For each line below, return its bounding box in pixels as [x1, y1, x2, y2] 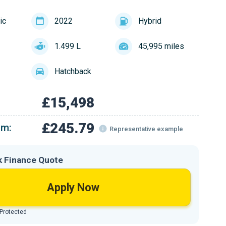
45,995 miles [138, 41, 184, 51]
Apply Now [46, 181, 99, 194]
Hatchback [54, 67, 91, 76]
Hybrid [138, 16, 161, 26]
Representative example [109, 125, 183, 133]
